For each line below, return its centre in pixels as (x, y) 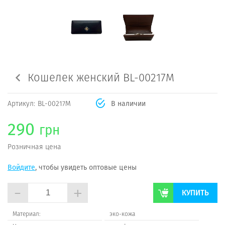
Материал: (26, 214)
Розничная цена (34, 147)
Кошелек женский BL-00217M (101, 78)
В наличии (128, 103)
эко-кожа (123, 214)
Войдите (21, 167)
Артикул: (21, 103)
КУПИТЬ (195, 193)
